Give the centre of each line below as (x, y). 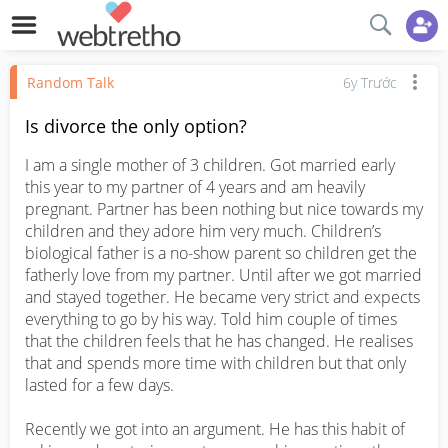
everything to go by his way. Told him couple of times (211, 319)
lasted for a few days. (101, 385)
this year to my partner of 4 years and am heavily (195, 187)
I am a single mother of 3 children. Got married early (210, 165)
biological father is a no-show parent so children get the (221, 253)
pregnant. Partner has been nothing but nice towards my (224, 209)
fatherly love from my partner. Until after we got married (223, 275)
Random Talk (70, 82)
